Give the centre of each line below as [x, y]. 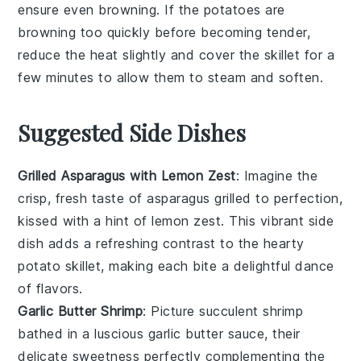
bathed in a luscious [83, 333]
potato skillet [60, 266]
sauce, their [262, 333]
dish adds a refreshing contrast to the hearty [161, 243]
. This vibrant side [278, 220]
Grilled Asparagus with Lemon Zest [127, 175]
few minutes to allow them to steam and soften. [171, 77]
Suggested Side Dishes [132, 132]
